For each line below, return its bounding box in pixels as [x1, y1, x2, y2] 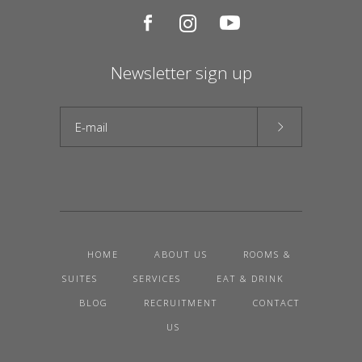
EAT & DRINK [216, 271, 284, 284]
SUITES [61, 271, 98, 284]
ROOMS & [243, 247, 291, 260]
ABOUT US [154, 247, 208, 260]
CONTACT [252, 296, 300, 309]
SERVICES [133, 271, 181, 284]
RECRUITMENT [143, 296, 217, 309]
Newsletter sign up [110, 61, 252, 84]
